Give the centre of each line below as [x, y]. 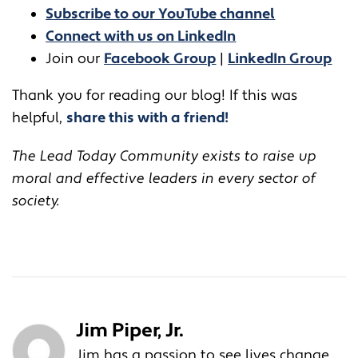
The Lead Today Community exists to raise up [164, 156]
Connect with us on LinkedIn [141, 36]
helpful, [39, 117]
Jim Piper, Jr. [130, 330]
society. [36, 201]
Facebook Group [160, 58]
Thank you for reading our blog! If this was [155, 95]
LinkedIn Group [280, 58]
